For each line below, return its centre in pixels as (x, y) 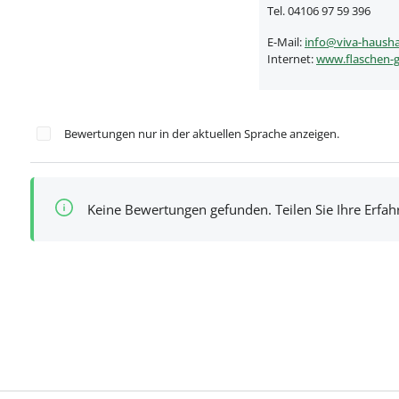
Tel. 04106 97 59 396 (319, 10)
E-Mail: (286, 41)
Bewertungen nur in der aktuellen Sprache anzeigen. (202, 133)
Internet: (292, 58)
